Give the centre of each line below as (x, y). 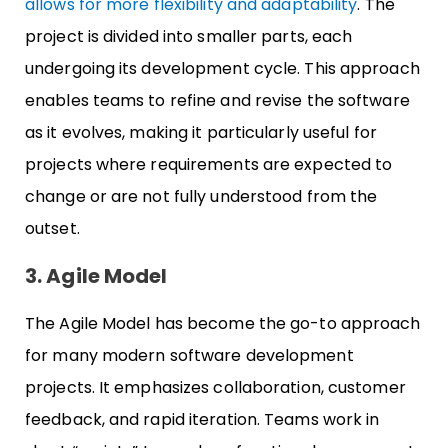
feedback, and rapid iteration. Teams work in (202, 419)
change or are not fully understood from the (201, 196)
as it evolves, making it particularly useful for (201, 132)
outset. (52, 228)
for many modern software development (189, 355)
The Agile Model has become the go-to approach (223, 323)
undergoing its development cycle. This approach (222, 68)
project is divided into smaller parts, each (189, 36)
